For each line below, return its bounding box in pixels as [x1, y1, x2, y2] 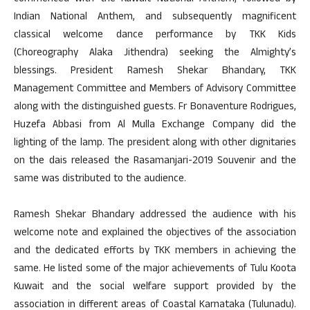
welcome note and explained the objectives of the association [14, 225, 296, 242]
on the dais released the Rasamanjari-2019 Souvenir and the [14, 153, 296, 170]
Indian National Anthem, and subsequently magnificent [14, 9, 296, 26]
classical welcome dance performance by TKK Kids [14, 27, 296, 44]
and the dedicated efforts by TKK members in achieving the [14, 243, 296, 260]
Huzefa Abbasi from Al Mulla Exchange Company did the [14, 117, 296, 134]
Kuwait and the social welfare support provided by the [14, 279, 296, 296]
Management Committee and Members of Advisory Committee [14, 81, 296, 98]
